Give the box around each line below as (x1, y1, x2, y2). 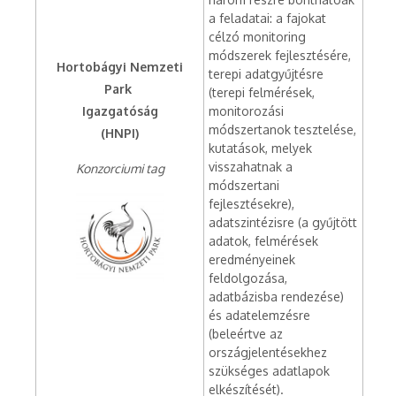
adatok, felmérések (209, 233, 318, 248)
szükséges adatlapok (209, 363, 330, 378)
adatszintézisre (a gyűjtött (209, 215, 357, 230)
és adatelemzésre (209, 308, 310, 323)
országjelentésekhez (209, 345, 327, 360)
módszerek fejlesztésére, (209, 48, 351, 63)
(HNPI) (101, 126, 139, 141)
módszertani (209, 178, 279, 193)
